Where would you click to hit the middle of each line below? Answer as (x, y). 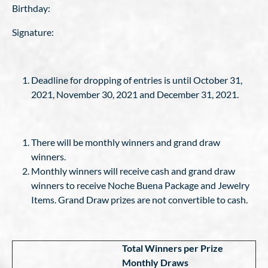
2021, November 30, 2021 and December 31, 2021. (135, 94)
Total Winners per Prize (173, 248)
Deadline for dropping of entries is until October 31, (137, 80)
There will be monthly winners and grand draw (126, 142)
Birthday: (31, 8)
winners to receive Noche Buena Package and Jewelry (140, 185)
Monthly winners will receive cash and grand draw (133, 171)
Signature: (33, 32)
